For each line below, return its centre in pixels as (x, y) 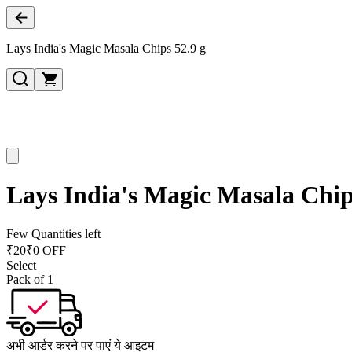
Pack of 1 (30, 279)
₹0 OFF (46, 250)
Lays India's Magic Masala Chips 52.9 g (106, 48)
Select (21, 265)
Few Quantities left (53, 233)
